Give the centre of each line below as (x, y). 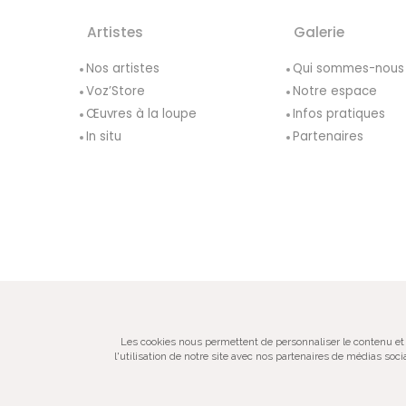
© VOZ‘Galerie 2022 (298, 330)
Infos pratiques (338, 114)
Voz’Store (115, 92)
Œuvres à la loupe (141, 114)
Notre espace (334, 92)
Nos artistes (122, 69)
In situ (103, 137)
